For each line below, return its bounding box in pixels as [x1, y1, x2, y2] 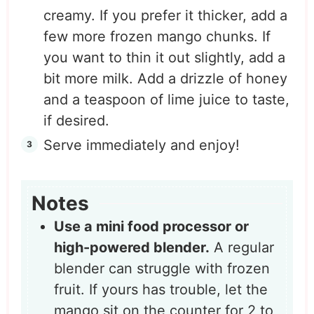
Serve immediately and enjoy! [43, 136, 240, 153]
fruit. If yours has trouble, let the [54, 281, 268, 299]
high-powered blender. [54, 239, 210, 257]
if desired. [43, 111, 109, 129]
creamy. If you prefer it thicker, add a [43, 6, 287, 24]
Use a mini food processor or [54, 218, 250, 235]
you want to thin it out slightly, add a [43, 48, 285, 66]
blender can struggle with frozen [54, 260, 271, 278]
